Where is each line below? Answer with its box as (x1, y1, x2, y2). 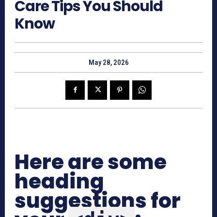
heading (15, 167, 104, 196)
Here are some (15, 147, 167, 176)
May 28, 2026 (88, 58, 129, 67)
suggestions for (15, 186, 181, 215)
